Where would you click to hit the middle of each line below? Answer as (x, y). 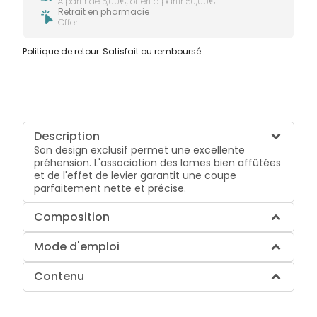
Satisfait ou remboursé (152, 52)
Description (67, 137)
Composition (72, 217)
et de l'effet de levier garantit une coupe (136, 176)
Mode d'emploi (77, 247)
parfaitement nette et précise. (110, 189)
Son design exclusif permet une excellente (140, 150)
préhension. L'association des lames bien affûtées (158, 163)
